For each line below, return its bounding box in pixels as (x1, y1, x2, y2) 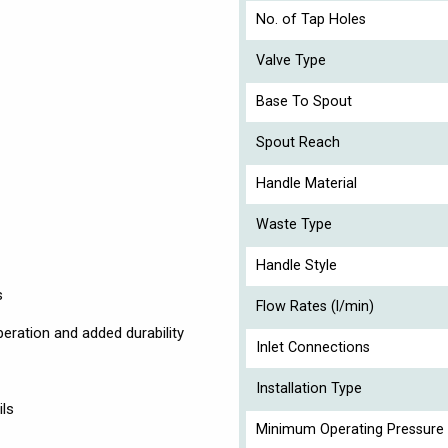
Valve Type (256, 51, 326, 69)
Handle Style (256, 256, 337, 274)
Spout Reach (256, 133, 340, 151)
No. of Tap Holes (256, 10, 366, 28)
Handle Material (256, 174, 357, 192)
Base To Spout (256, 92, 352, 110)
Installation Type (256, 379, 362, 397)
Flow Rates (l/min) (256, 297, 374, 315)
